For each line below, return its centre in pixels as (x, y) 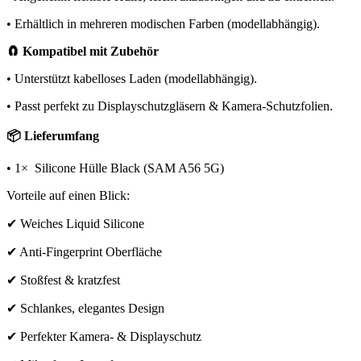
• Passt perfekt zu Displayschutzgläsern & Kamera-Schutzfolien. (170, 106)
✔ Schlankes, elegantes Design (85, 309)
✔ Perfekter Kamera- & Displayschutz (104, 337)
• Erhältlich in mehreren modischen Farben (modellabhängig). (163, 24)
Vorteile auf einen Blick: (68, 196)
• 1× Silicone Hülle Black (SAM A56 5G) (115, 168)
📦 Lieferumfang (53, 136)
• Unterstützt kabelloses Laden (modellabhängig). (132, 79)
